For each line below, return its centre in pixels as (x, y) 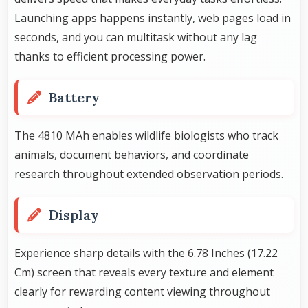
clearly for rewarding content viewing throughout (142, 291)
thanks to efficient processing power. (110, 56)
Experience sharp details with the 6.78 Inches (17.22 (146, 253)
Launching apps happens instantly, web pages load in (153, 18)
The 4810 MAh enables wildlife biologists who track (146, 135)
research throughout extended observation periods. (149, 174)
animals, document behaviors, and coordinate (132, 154)
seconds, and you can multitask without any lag (136, 37)
